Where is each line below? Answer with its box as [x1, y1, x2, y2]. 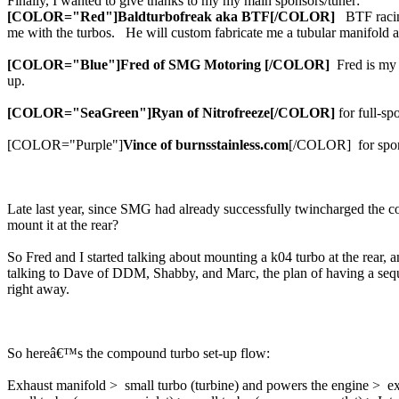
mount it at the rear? [7, 217, 118, 232]
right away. [7, 281, 69, 297]
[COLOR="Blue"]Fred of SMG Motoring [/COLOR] [7, 57, 330, 72]
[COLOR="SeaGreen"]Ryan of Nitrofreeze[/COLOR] [7, 105, 335, 120]
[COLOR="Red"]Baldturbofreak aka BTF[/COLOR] [7, 9, 335, 24]
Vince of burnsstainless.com [123, 137, 289, 152]
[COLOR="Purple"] [7, 137, 123, 152]
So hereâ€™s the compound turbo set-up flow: [7, 346, 270, 361]
